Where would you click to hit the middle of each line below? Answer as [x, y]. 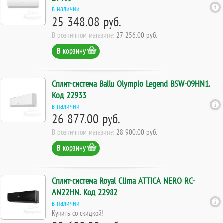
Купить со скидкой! [78, 212]
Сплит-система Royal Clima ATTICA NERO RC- [123, 180]
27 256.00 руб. [137, 35]
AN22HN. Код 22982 [85, 192]
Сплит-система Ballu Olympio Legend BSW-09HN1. [131, 83]
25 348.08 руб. [87, 21]
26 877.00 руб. [86, 118]
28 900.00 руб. [137, 132]
